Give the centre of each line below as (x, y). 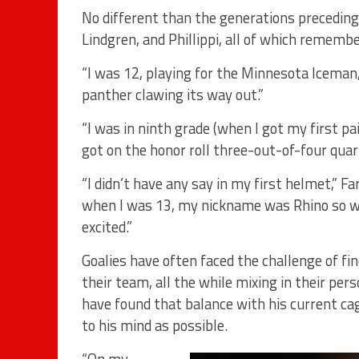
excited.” (107, 227)
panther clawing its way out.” (173, 95)
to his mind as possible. (155, 326)
